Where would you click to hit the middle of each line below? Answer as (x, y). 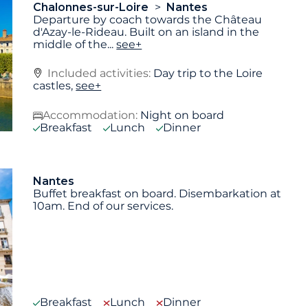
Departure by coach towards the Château (148, 19)
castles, (55, 86)
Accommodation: (90, 115)
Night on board (183, 115)
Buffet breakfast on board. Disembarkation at (157, 194)
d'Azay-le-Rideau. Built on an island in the (146, 32)
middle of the (70, 44)
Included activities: (101, 74)
